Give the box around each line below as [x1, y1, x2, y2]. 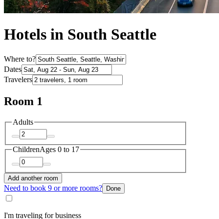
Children [13, 145, 40, 154]
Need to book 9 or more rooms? [4, 183, 102, 192]
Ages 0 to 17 [40, 145, 79, 154]
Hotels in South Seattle [4, 25, 156, 44]
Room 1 [4, 94, 43, 108]
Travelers [4, 75, 32, 84]
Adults [13, 117, 33, 126]
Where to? [4, 54, 36, 63]
